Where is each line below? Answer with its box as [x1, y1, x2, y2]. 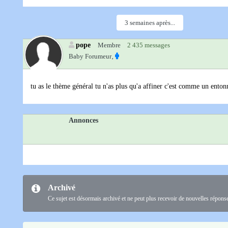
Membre [98, 41, 121, 49]
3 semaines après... [125, 19, 175, 27]
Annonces [69, 116, 98, 125]
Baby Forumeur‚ [69, 52, 113, 61]
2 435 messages [127, 41, 170, 49]
